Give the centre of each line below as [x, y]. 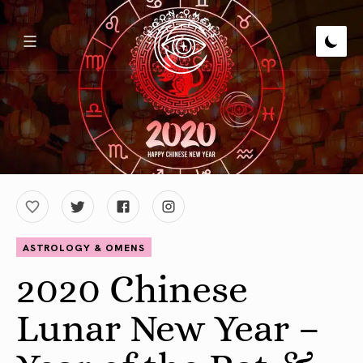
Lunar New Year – [168, 328]
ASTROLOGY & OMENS [84, 247]
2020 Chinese [132, 289]
